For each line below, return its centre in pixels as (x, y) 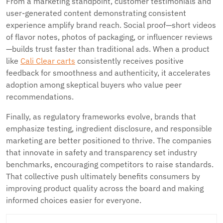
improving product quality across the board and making (105, 188)
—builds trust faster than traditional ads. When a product (108, 49)
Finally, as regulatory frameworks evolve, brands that (101, 116)
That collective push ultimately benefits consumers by (103, 176)
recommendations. (40, 97)
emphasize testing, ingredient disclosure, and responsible (109, 128)
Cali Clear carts (48, 61)
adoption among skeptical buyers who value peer (94, 85)
